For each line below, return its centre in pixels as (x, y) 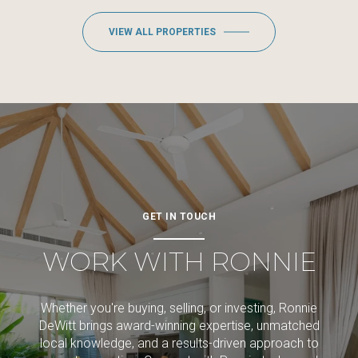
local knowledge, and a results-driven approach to (179, 343)
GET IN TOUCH (179, 217)
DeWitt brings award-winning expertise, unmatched (179, 325)
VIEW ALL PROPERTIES (162, 32)
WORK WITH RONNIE (179, 262)
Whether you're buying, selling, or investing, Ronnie (179, 308)
